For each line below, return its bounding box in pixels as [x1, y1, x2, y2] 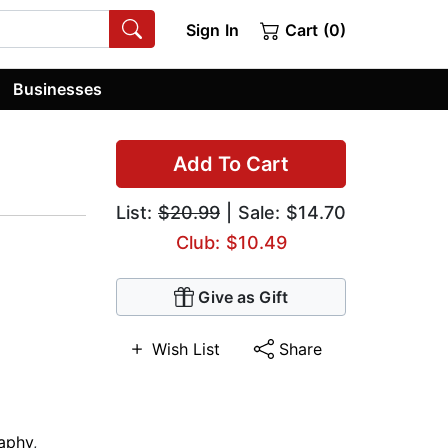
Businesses [13, 78, 103, 99]
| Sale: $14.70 [220, 202, 346, 224]
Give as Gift [198, 287, 288, 308]
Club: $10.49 [175, 232, 287, 254]
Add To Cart [173, 152, 289, 177]
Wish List [152, 339, 221, 360]
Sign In [185, 20, 239, 40]
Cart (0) [280, 20, 346, 40]
